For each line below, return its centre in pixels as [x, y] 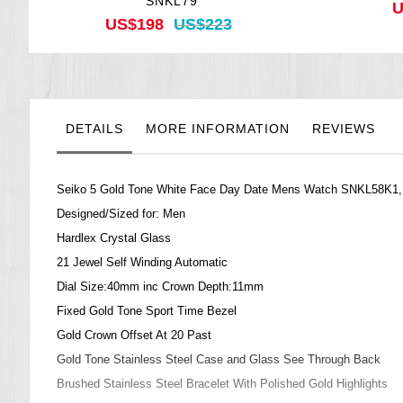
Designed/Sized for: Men [121, 214]
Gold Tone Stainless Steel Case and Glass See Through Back [219, 360]
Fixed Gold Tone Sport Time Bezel [147, 311]
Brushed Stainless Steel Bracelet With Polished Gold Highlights [222, 384]
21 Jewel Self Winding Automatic [142, 263]
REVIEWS [344, 129]
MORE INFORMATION [218, 129]
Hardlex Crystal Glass [114, 238]
